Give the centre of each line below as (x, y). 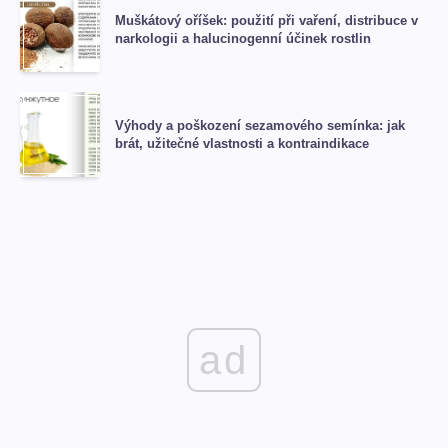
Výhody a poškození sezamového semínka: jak (260, 125)
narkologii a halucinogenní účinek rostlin (243, 38)
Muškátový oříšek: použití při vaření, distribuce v (266, 20)
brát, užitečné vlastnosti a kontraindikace (242, 143)
